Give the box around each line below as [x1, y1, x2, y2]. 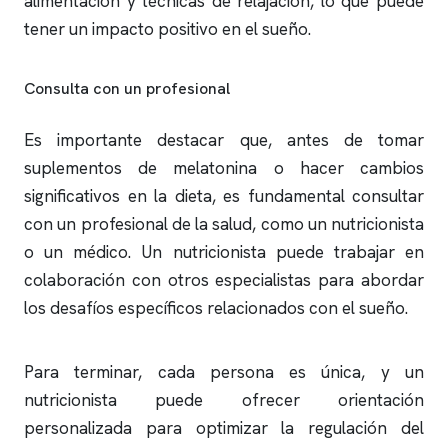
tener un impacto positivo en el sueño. [24, 18, 311, 40]
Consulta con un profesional [24, 78, 230, 99]
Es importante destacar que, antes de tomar [24, 129, 424, 151]
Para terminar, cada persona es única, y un [24, 361, 424, 383]
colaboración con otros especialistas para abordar [24, 269, 424, 291]
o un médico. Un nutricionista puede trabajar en [24, 241, 424, 263]
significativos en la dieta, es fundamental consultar [24, 185, 424, 207]
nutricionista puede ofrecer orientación [24, 389, 424, 411]
